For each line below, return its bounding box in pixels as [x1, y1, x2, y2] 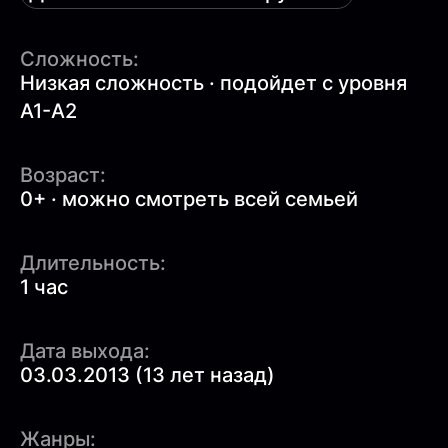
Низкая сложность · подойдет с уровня [20, 70, 407, 95]
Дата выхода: [20, 338, 150, 363]
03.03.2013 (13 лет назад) [20, 362, 275, 387]
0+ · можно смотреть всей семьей [20, 186, 358, 211]
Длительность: [20, 250, 166, 275]
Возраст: [20, 162, 106, 187]
